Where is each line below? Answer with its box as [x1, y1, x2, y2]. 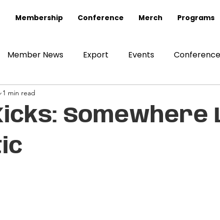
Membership [15, 13, 63, 23]
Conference [78, 13, 124, 23]
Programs [177, 13, 215, 23]
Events [128, 49, 154, 60]
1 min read [2, 88, 35, 97]
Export [83, 49, 109, 60]
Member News [7, 49, 63, 60]
